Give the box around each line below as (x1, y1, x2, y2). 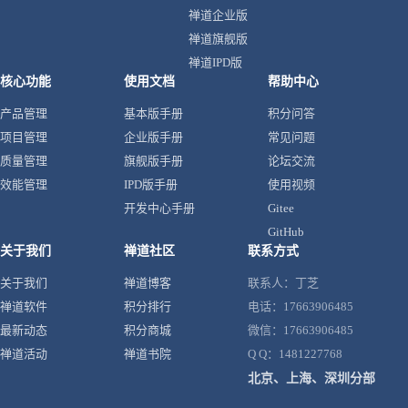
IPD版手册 (124, 178, 178, 191)
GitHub (268, 225, 304, 239)
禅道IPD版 (189, 56, 242, 69)
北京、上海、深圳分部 (248, 372, 375, 385)
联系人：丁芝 (248, 276, 319, 290)
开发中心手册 (124, 201, 195, 215)
